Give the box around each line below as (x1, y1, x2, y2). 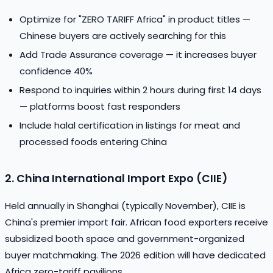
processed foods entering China (19, 135, 167, 148)
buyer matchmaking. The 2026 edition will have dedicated (5, 248, 266, 261)
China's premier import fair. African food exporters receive (5, 215, 268, 229)
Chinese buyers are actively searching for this (19, 29, 226, 42)
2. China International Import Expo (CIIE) (5, 171, 227, 186)
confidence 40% (19, 64, 93, 77)
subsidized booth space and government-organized (5, 232, 244, 245)
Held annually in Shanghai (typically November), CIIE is (5, 199, 246, 212)
